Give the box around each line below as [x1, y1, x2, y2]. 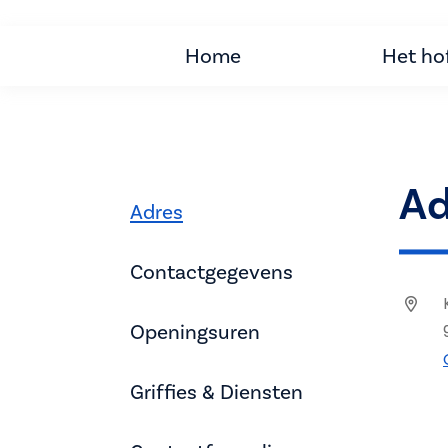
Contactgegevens [130, 260, 293, 284]
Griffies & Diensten [130, 380, 303, 404]
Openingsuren [130, 320, 260, 344]
